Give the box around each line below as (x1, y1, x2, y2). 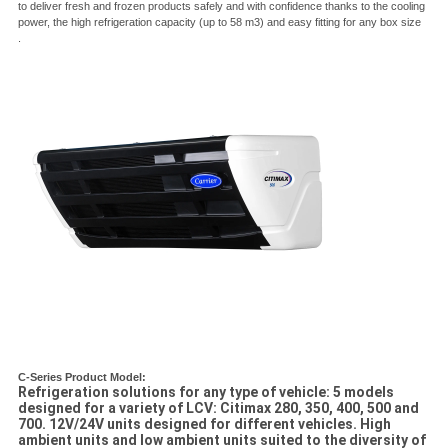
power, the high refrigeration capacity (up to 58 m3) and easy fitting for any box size (17, 16, 421, 29)
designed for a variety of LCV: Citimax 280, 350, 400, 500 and (17, 400, 419, 417)
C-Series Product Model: (17, 371, 146, 384)
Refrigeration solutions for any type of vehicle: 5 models (17, 384, 394, 401)
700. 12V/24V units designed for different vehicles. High (17, 416, 391, 433)
